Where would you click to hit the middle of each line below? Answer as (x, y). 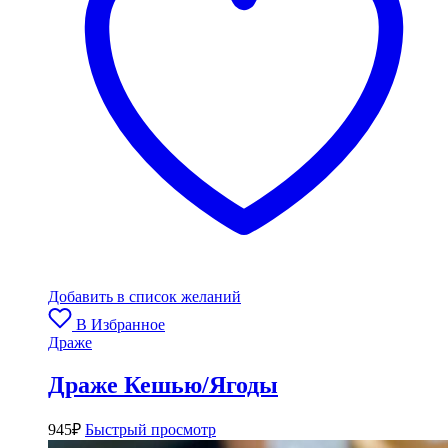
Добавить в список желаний (144, 296)
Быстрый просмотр (150, 430)
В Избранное (120, 324)
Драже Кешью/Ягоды (163, 384)
